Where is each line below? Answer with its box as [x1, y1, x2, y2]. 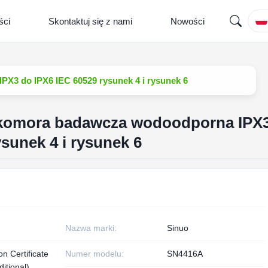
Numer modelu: [65, 249, 124, 258]
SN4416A [166, 249, 203, 258]
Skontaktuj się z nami [48, 16, 132, 26]
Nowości [170, 16, 205, 26]
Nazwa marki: [65, 223, 117, 233]
